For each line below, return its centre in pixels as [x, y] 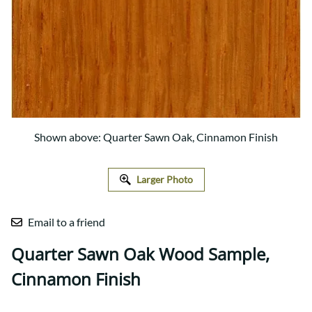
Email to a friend [67, 222]
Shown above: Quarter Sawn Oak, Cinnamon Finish [156, 137]
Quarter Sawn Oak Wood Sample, [140, 254]
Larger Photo [164, 180]
